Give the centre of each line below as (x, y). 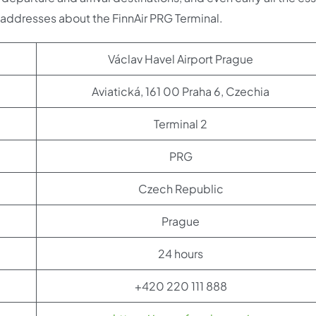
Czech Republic (181, 188)
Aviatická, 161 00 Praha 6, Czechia (181, 91)
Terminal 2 (181, 123)
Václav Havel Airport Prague (181, 59)
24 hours (181, 253)
